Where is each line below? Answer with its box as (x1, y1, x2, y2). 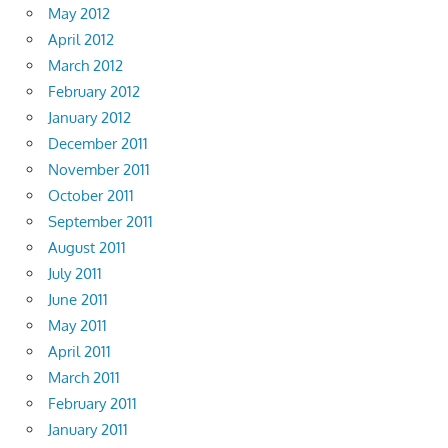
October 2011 (48, 186, 134, 206)
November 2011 (48, 160, 150, 180)
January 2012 (48, 108, 131, 128)
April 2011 (48, 342, 111, 362)
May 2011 (48, 316, 107, 336)
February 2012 (48, 82, 140, 102)
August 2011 (48, 238, 126, 258)
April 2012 (48, 30, 114, 50)
